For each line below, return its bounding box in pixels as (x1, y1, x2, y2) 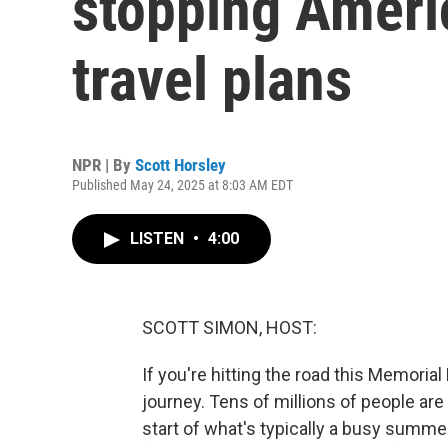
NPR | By (72, 155, 135, 175)
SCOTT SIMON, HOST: (142, 317, 317, 338)
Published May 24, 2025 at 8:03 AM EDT (72, 177, 293, 193)
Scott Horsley (135, 155, 226, 175)
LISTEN (130, 229, 188, 248)
